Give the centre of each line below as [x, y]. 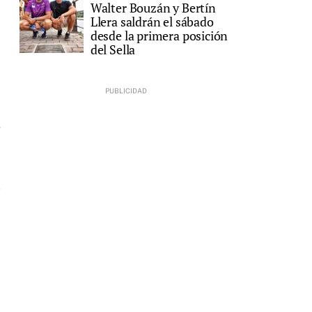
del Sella [113, 49]
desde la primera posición [159, 35]
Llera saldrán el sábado [152, 21]
